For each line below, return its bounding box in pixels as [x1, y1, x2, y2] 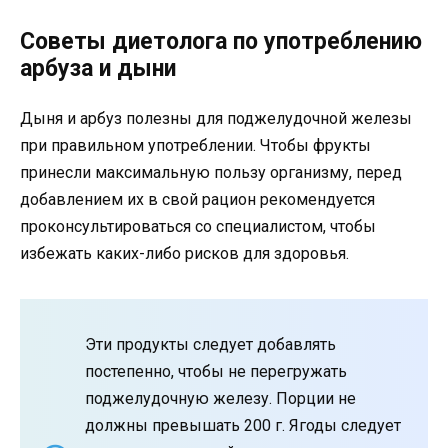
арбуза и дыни [20, 54, 176, 82]
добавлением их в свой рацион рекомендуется [20, 189, 375, 209]
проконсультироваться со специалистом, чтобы [20, 216, 376, 236]
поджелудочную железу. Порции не [85, 388, 356, 408]
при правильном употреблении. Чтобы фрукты [20, 135, 371, 155]
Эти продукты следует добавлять [85, 334, 336, 354]
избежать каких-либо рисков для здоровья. [20, 243, 349, 263]
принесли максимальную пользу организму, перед [20, 162, 402, 182]
